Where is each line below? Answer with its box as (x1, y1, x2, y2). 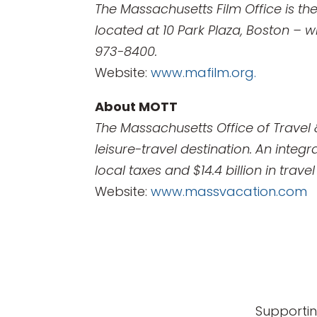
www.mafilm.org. (151, 63, 257, 81)
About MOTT (95, 97, 178, 115)
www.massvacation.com (151, 182, 308, 200)
